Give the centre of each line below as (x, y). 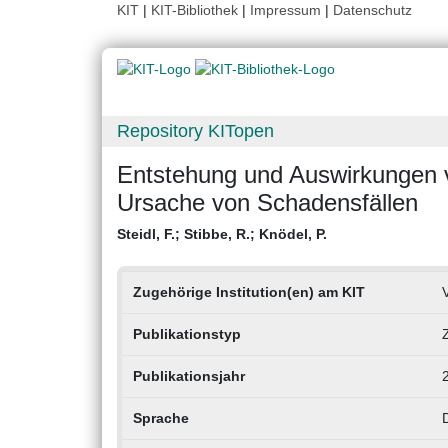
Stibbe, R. (217, 234)
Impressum (285, 10)
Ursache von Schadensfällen (267, 203)
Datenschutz (372, 10)
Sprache (160, 418)
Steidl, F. (146, 234)
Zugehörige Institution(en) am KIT (248, 292)
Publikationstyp (186, 334)
